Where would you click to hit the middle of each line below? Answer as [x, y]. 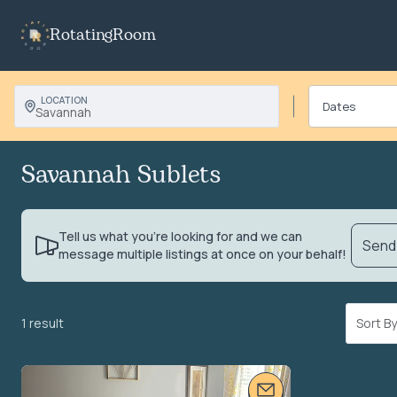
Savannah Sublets [121, 175]
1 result [43, 323]
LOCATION [65, 100]
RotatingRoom [103, 35]
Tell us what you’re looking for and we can [180, 236]
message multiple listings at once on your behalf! [202, 254]
